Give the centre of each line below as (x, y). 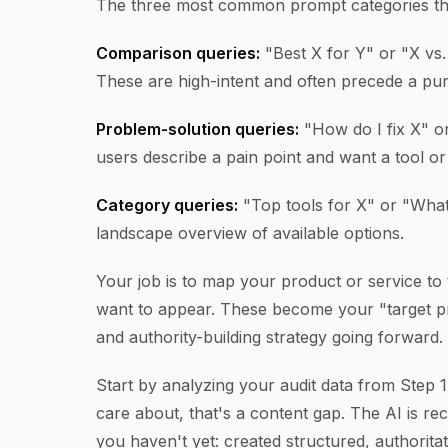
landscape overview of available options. (250, 233)
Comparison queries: (178, 53)
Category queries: (167, 205)
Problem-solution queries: (197, 129)
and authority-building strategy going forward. (269, 337)
